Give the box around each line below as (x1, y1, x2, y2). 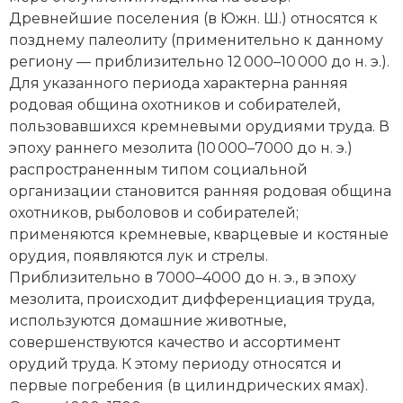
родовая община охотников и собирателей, (9, 95, 340, 113)
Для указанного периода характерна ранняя (9, 74, 348, 92)
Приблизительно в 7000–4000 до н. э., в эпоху (9, 268, 356, 286)
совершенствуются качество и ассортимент (9, 333, 340, 351)
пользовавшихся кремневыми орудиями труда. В (9, 117, 390, 135)
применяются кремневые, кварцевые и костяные (9, 225, 389, 243)
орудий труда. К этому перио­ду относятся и (9, 354, 342, 372)
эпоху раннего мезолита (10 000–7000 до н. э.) (9, 139, 353, 157)
